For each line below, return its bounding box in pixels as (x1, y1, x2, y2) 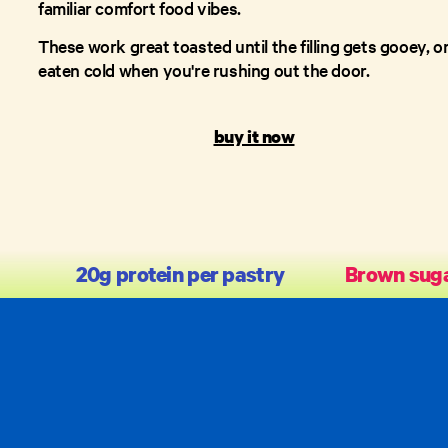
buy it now (213, 125, 295, 148)
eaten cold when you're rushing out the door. (38, 58, 370, 81)
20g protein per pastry (75, 260, 285, 288)
